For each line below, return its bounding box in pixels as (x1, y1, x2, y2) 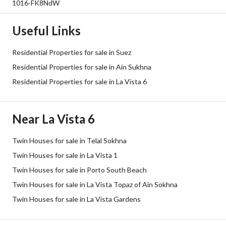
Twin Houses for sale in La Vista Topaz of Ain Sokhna (12, 180, 178, 189)
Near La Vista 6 (12, 111, 95, 126)
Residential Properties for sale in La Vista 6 (12, 77, 147, 86)
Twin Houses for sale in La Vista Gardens (12, 195, 141, 203)
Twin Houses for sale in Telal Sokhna (12, 136, 127, 145)
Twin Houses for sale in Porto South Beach (12, 165, 147, 174)
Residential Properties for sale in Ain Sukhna (12, 63, 151, 71)
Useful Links (12, 23, 81, 38)
